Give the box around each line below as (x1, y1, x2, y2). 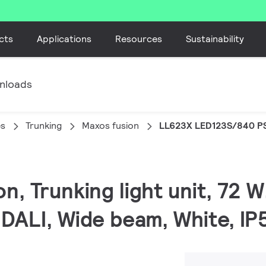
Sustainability (186, 32, 245, 45)
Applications (37, 32, 92, 45)
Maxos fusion (82, 119, 139, 132)
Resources (115, 32, 163, 45)
